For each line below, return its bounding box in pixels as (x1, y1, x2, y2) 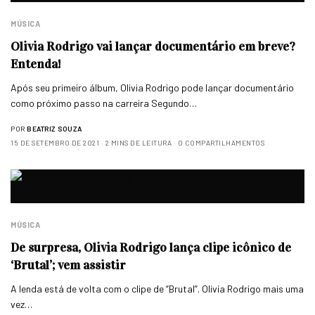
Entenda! (11, 56, 60, 72)
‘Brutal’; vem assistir (11, 257, 126, 273)
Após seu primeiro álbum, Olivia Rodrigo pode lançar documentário (11, 81, 295, 94)
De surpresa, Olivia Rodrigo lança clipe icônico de (11, 239, 291, 255)
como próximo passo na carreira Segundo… (11, 96, 198, 109)
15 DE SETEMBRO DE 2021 (11, 138, 99, 147)
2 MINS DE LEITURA (105, 138, 172, 147)
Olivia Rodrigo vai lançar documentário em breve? (11, 38, 295, 54)
